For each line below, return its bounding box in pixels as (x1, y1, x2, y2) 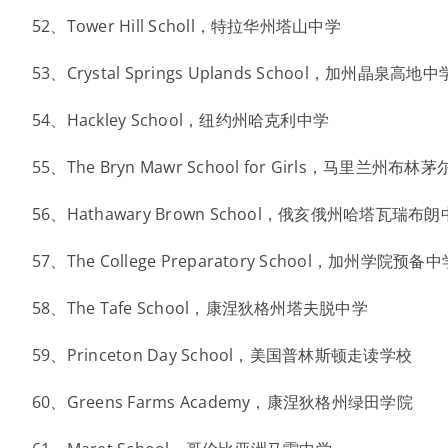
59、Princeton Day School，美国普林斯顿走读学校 (31, 344, 413, 366)
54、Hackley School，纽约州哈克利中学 (31, 109, 330, 131)
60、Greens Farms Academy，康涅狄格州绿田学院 (31, 391, 413, 413)
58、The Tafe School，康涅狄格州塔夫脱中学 (31, 297, 368, 319)
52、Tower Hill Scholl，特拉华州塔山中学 (31, 15, 341, 37)
